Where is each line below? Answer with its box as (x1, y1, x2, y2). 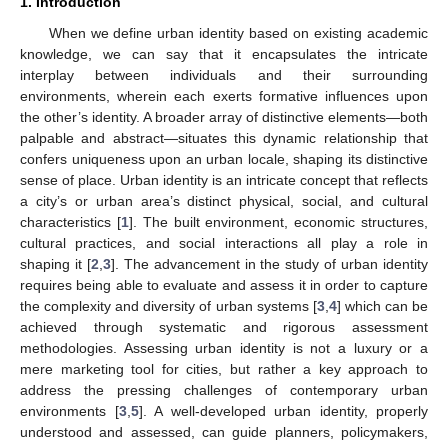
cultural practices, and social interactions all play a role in (20, 234, 428, 251)
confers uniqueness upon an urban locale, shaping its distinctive (20, 150, 428, 167)
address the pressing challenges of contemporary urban (20, 381, 428, 398)
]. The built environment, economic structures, (128, 213, 429, 230)
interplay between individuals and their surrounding (20, 66, 428, 83)
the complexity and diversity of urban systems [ (20, 297, 317, 314)
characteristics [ (20, 213, 121, 230)
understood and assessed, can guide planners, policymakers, (20, 423, 428, 440)
